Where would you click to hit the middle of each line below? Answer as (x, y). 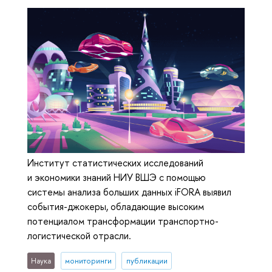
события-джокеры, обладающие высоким (116, 206)
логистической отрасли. (79, 235)
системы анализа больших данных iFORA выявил (129, 192)
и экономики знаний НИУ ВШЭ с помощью (117, 177)
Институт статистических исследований (115, 162)
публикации (147, 260)
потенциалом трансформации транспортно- (123, 221)
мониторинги (88, 260)
